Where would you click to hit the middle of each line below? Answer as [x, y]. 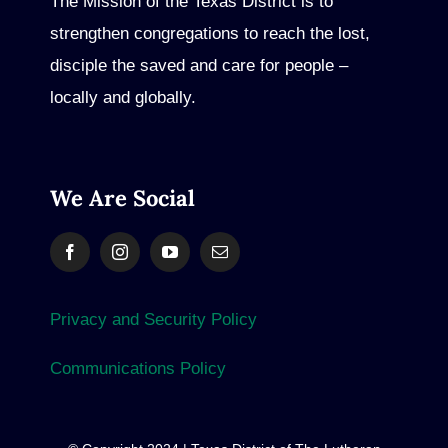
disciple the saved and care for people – [198, 65]
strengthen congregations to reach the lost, [209, 33]
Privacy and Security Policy [153, 319]
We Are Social [122, 197]
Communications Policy [137, 368]
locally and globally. [122, 97]
